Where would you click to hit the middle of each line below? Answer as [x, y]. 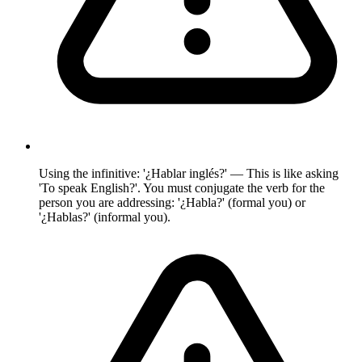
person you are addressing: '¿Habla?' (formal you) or [172, 202]
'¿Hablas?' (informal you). [105, 217]
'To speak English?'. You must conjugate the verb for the [182, 187]
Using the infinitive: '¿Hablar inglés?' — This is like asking [189, 173]
